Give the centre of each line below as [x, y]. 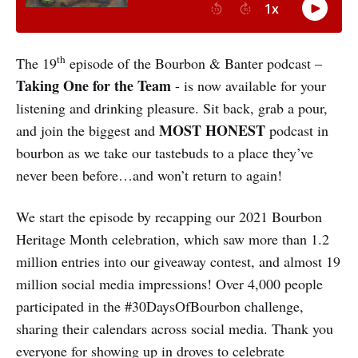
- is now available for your [251, 85]
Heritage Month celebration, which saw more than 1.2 [173, 239]
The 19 [36, 63]
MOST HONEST [212, 130]
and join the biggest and [88, 130]
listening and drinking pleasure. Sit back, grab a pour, [172, 107]
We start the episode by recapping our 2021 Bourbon [169, 216]
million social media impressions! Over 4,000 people [169, 283]
